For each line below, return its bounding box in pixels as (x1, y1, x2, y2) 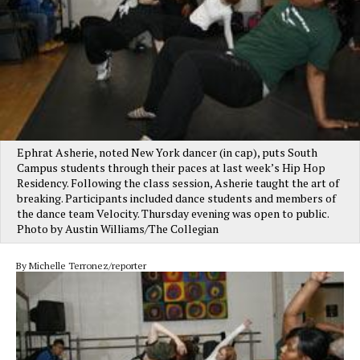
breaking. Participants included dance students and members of (17, 190, 336, 207)
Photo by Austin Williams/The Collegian (17, 221, 219, 237)
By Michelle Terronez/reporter (16, 260, 146, 272)
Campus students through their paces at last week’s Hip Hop (17, 160, 325, 176)
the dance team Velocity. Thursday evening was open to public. (17, 206, 329, 222)
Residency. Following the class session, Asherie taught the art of (17, 175, 339, 191)
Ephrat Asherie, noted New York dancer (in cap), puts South (17, 145, 317, 161)
